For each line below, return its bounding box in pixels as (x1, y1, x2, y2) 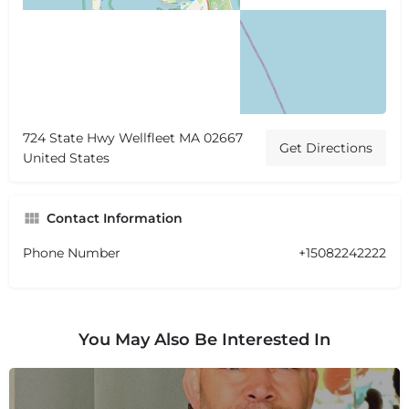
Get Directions (279, 139, 372, 156)
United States (23, 149, 110, 166)
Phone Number (23, 244, 121, 261)
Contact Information (47, 209, 183, 226)
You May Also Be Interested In (79, 329, 330, 350)
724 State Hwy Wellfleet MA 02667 (23, 129, 243, 146)
